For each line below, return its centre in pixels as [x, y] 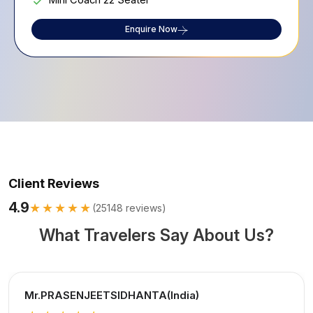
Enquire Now [151, 29]
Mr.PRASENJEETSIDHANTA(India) [112, 296]
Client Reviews [54, 184]
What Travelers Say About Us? [156, 235]
